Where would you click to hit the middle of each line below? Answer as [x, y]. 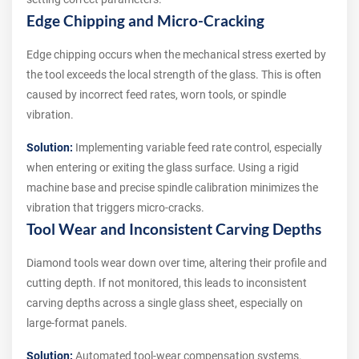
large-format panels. [77, 323]
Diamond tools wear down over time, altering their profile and [177, 263]
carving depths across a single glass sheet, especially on [165, 303]
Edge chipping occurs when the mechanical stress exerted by [176, 55]
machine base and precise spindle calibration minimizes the [172, 188]
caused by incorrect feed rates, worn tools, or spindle [156, 95]
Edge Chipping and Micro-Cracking [145, 21]
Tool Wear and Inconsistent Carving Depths [174, 230]
